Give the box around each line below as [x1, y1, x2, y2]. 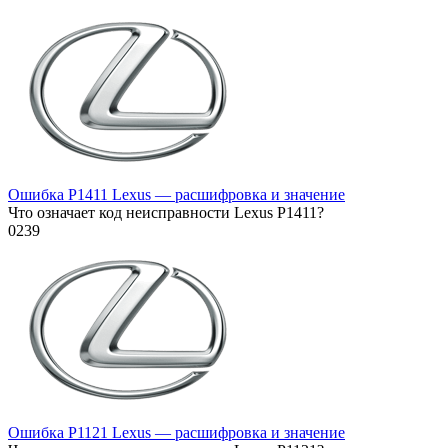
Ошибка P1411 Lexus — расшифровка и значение [8, 186, 345, 204]
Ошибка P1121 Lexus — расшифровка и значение [8, 424, 345, 442]
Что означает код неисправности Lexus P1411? [8, 204, 324, 222]
